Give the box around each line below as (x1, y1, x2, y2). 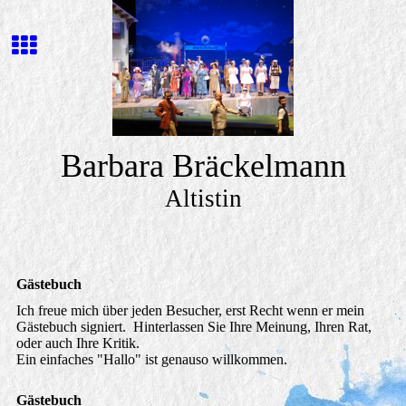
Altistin (164, 185, 242, 212)
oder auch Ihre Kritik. (15, 335, 140, 352)
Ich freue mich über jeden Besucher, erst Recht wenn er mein (15, 303, 364, 319)
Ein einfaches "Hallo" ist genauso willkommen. (15, 352, 287, 368)
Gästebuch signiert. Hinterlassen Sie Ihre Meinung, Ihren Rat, (15, 319, 372, 335)
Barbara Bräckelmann (60, 148, 346, 184)
